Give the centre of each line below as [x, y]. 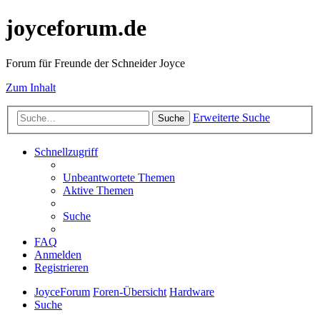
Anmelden [58, 255]
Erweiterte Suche [231, 118]
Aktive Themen [98, 191]
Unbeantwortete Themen [119, 178]
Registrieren [61, 268]
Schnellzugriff [66, 152]
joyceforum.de [76, 28]
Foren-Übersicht [130, 292]
